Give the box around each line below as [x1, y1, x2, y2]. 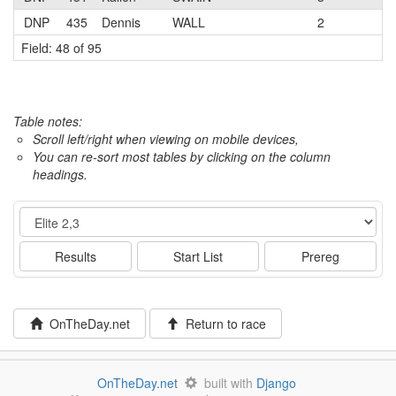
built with [196, 374, 256, 392]
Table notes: [13, 112, 82, 130]
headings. [33, 165, 88, 183]
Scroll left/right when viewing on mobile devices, [33, 130, 299, 148]
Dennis [102, 13, 141, 31]
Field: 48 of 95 [21, 39, 102, 57]
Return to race [178, 315, 266, 332]
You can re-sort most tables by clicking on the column [33, 148, 331, 165]
